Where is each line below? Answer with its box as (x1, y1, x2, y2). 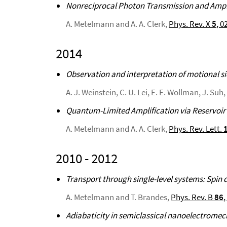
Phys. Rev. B (171, 192, 214, 203)
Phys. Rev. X (169, 18, 212, 29)
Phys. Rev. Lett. (169, 123, 223, 134)
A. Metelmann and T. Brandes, (66, 192, 171, 203)
